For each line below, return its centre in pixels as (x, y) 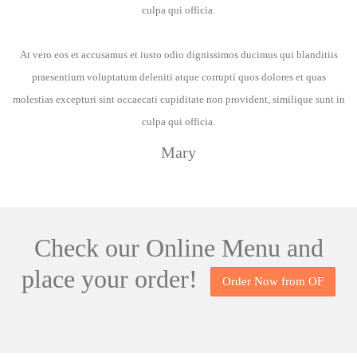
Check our (90, 247)
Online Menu (213, 247)
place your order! (116, 279)
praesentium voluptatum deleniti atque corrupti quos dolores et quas (178, 76)
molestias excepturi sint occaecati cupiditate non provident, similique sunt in (178, 99)
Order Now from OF (273, 281)
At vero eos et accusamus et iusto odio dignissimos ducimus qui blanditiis (178, 54)
